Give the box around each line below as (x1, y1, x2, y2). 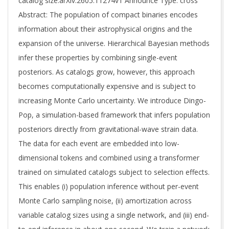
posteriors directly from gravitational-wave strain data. (18, 124, 198, 134)
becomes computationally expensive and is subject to (18, 81, 196, 91)
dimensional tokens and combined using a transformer (18, 153, 199, 163)
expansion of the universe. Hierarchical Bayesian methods (18, 38, 210, 48)
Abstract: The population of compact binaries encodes (18, 10, 198, 19)
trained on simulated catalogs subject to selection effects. (18, 167, 210, 177)
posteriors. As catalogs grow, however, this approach (18, 67, 195, 77)
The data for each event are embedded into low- (18, 139, 179, 148)
